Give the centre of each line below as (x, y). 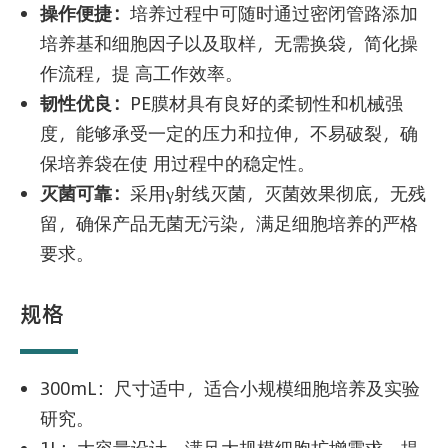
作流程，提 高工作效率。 (144, 73)
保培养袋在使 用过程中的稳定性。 (180, 163)
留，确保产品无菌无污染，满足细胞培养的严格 (229, 223)
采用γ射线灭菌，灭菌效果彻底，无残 (278, 193)
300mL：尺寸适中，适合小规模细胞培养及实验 (230, 388)
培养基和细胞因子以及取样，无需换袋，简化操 (229, 43)
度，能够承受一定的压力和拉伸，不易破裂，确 (229, 133)
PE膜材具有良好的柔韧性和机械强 (266, 103)
